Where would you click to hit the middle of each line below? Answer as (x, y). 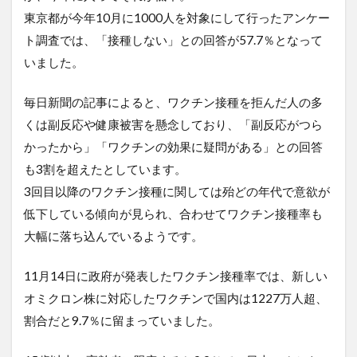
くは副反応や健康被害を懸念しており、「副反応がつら (173, 125)
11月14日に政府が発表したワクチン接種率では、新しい (176, 276)
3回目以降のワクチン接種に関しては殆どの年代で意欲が (177, 192)
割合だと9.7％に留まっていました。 (122, 321)
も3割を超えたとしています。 (105, 169)
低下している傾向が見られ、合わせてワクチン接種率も (173, 214)
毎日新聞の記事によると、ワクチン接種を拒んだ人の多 (173, 102)
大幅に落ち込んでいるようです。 (114, 236)
